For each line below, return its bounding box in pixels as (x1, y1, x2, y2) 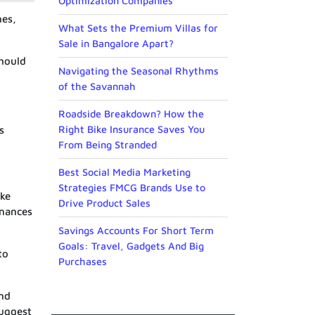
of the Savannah (58, 80, 136, 93)
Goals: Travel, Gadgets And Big (58, 240, 204, 252)
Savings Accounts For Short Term (58, 224, 214, 237)
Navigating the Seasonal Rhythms (58, 65, 219, 77)
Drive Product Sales (58, 197, 150, 210)
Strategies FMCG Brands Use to (58, 181, 205, 194)
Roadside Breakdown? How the (58, 108, 204, 120)
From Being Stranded (58, 139, 157, 151)
